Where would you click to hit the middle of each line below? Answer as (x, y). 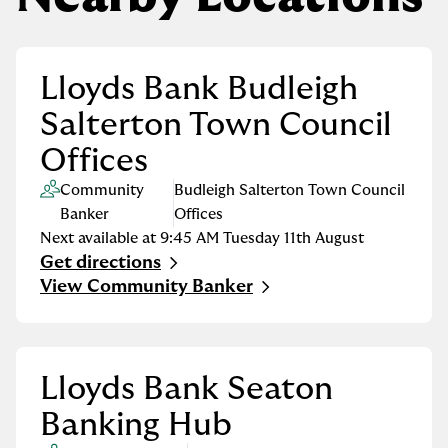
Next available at (98, 238)
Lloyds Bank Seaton (186, 389)
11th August (324, 238)
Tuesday (251, 238)
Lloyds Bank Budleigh (199, 89)
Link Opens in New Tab (136, 272)
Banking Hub (136, 425)
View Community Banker (146, 286)
